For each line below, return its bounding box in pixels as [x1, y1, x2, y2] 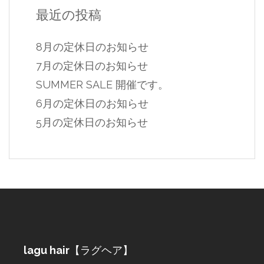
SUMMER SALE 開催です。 [36, 78, 169, 91]
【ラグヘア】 [70, 243, 133, 256]
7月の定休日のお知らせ [36, 59, 148, 72]
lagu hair [24, 243, 70, 256]
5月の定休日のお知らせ [36, 115, 148, 128]
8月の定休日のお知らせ [36, 40, 148, 53]
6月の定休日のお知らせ [36, 97, 148, 110]
